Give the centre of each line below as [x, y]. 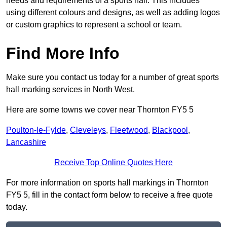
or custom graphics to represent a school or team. [94, 25]
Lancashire [26, 142]
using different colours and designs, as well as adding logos [113, 13]
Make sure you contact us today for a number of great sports [112, 78]
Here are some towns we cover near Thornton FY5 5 [100, 110]
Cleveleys [88, 130]
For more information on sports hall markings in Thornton [107, 183]
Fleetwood [129, 130]
